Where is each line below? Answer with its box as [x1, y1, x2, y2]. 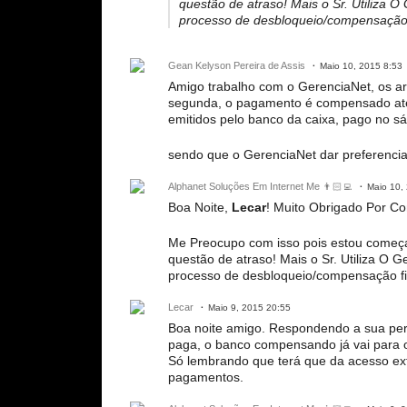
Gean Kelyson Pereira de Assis [168, 60, 305, 72]
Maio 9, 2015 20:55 [208, 303, 291, 313]
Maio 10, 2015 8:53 [320, 61, 402, 72]
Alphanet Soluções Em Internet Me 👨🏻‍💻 [168, 181, 352, 193]
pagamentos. [168, 370, 243, 385]
